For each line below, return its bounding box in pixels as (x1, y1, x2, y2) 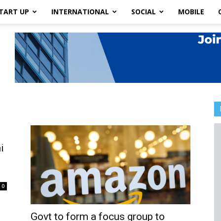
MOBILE (178, 7, 204, 16)
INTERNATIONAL (51, 7, 109, 16)
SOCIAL (131, 7, 156, 16)
